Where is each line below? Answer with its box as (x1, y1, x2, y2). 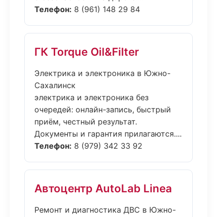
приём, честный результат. (34, 117, 137, 126)
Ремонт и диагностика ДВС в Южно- (34, 205, 176, 215)
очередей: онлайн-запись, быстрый (34, 105, 171, 114)
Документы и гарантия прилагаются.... (34, 129, 182, 139)
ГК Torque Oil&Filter (34, 45, 139, 58)
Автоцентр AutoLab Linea (34, 182, 172, 195)
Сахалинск (34, 80, 76, 90)
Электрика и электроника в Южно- (34, 68, 170, 78)
